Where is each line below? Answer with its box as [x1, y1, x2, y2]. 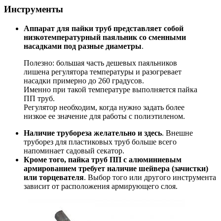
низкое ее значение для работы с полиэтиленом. [24, 111, 185, 120]
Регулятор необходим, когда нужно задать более [24, 103, 184, 111]
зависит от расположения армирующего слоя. [24, 182, 178, 190]
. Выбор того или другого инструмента [84, 173, 216, 182]
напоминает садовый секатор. [24, 146, 124, 155]
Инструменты [4, 4, 63, 15]
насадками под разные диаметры [24, 41, 142, 50]
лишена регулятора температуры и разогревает [24, 67, 182, 76]
